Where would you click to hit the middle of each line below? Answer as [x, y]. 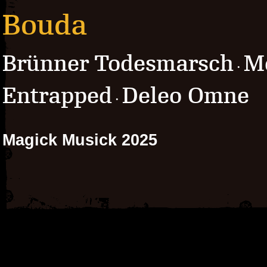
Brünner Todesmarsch [118, 63]
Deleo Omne [186, 95]
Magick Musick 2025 [80, 140]
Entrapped [57, 95]
